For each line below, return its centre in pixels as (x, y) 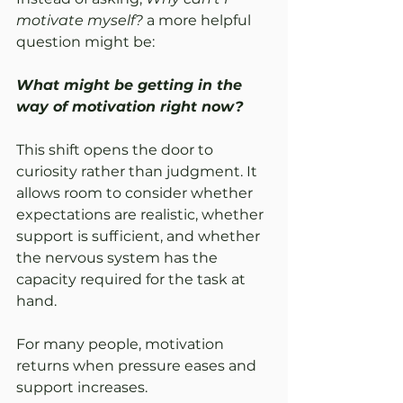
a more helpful (199, 21)
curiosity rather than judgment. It (139, 172)
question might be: (85, 42)
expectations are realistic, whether (142, 215)
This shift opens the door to (116, 150)
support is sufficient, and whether (140, 237)
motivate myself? (80, 21)
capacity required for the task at (133, 280)
